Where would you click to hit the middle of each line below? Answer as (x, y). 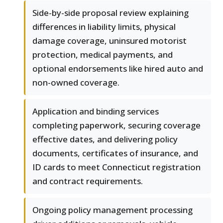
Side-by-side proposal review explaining (111, 13)
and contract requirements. (88, 181)
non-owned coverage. (76, 83)
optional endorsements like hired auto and (118, 69)
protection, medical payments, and (103, 55)
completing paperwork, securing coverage (116, 125)
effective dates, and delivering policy (105, 139)
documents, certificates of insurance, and (115, 153)
